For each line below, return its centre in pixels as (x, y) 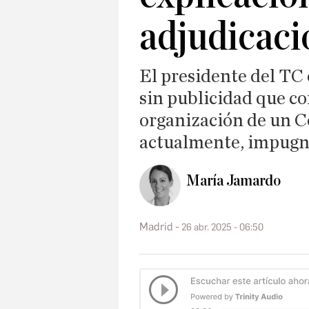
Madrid (156, 226)
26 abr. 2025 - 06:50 (222, 227)
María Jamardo (234, 181)
